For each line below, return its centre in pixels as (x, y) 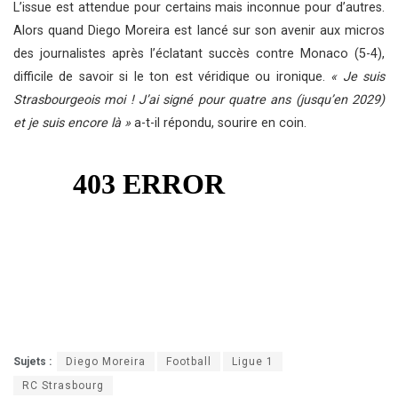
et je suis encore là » (74, 123)
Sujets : (32, 361)
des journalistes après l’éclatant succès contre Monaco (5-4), (199, 53)
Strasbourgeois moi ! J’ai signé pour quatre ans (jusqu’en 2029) (199, 99)
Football (189, 361)
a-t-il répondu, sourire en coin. (220, 123)
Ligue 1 (253, 361)
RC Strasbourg (63, 385)
